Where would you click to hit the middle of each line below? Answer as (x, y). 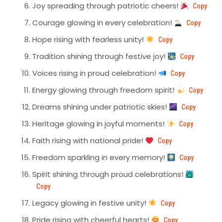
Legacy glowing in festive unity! (90, 203)
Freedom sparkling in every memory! (100, 158)
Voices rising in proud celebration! (95, 73)
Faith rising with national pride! (89, 141)
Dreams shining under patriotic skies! (101, 107)
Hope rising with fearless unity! (89, 40)
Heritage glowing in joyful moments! (99, 124)
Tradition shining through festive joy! (100, 56)
